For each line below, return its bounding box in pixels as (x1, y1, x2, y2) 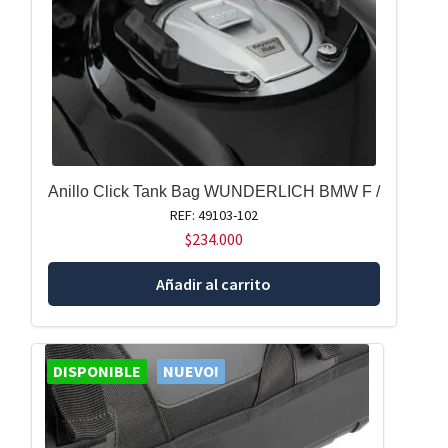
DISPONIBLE (52, 361, 141, 382)
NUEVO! (162, 361, 219, 382)
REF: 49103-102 (169, 205, 258, 224)
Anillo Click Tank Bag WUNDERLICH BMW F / (47, 182, 380, 200)
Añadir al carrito (156, 273, 272, 294)
